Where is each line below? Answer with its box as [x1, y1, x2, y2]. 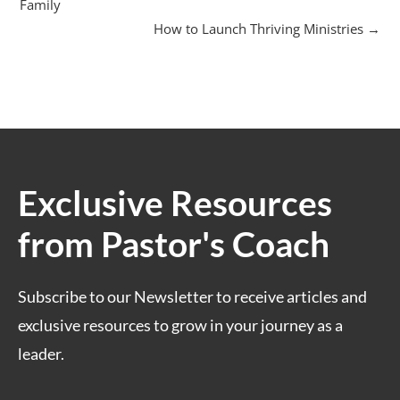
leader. [18, 344, 67, 364]
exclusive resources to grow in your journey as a [18, 315, 343, 336]
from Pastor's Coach [18, 223, 329, 265]
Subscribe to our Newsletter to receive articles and [18, 287, 367, 307]
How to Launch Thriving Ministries [153, 20, 367, 38]
